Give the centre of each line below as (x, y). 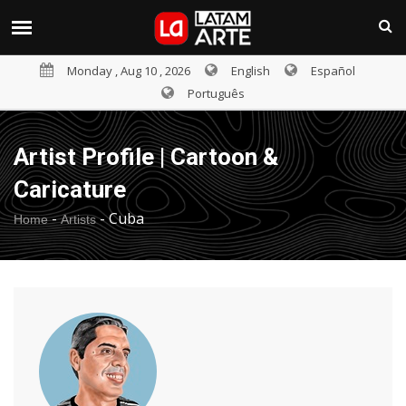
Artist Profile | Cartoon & (146, 157)
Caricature (70, 189)
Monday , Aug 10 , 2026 (129, 71)
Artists (78, 219)
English (251, 71)
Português (216, 93)
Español (333, 71)
